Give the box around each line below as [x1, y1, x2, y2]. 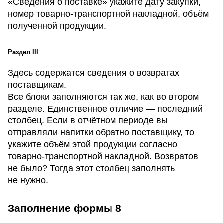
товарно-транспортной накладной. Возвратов [8, 151, 198, 162]
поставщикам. [8, 80, 66, 90]
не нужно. [8, 175, 48, 186]
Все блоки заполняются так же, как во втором [8, 92, 199, 102]
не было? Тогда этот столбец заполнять [8, 163, 175, 174]
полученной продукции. [8, 21, 106, 31]
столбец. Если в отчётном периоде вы [8, 115, 168, 126]
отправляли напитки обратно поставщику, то [8, 127, 194, 138]
